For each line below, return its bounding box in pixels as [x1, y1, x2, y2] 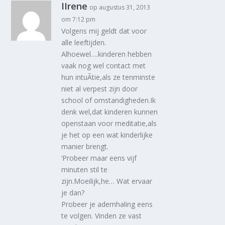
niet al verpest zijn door [61, 83, 138, 93]
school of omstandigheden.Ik [61, 95, 156, 105]
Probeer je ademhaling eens [61, 199, 153, 209]
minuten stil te [61, 164, 108, 174]
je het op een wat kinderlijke [61, 130, 153, 140]
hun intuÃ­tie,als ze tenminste [61, 72, 156, 82]
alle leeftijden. [61, 37, 106, 47]
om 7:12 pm [61, 15, 96, 24]
